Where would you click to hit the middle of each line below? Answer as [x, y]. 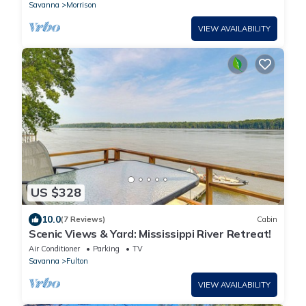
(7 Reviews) [83, 220]
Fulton [77, 261]
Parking [106, 248]
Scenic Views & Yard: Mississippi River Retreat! [150, 233]
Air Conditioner [54, 248]
